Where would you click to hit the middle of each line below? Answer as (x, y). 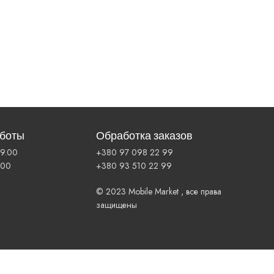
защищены (117, 205)
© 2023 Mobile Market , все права (159, 191)
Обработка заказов (144, 136)
